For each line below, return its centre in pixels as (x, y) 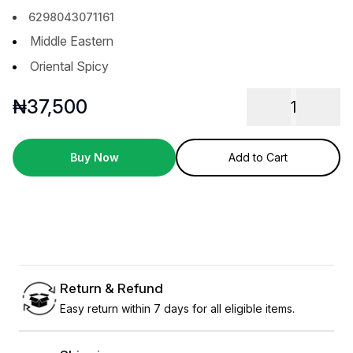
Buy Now (94, 158)
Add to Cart (258, 158)
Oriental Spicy (69, 67)
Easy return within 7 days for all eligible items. (177, 308)
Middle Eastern (72, 41)
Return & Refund (111, 288)
